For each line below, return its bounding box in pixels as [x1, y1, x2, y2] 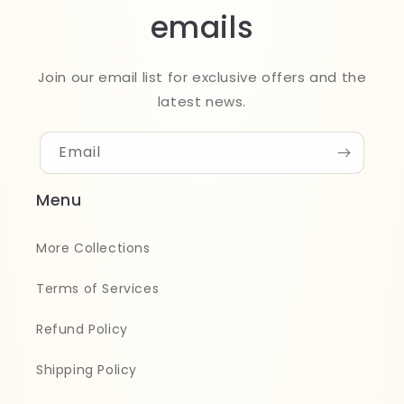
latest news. [157, 92, 247, 112]
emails [150, 6, 254, 50]
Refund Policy [36, 320, 128, 339]
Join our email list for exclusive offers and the [37, 68, 367, 87]
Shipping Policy [36, 361, 137, 380]
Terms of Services [36, 280, 160, 298]
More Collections [36, 239, 151, 258]
